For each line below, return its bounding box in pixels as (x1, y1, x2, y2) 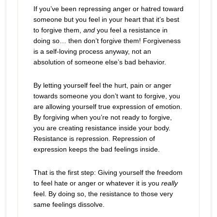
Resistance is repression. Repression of (33, 135, 155, 142)
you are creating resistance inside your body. (33, 124, 170, 132)
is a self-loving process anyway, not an (33, 47, 151, 55)
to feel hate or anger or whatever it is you (33, 179, 161, 187)
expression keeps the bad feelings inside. (33, 145, 160, 153)
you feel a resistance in (96, 26, 168, 34)
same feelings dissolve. (33, 201, 105, 208)
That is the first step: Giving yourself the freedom (33, 169, 183, 176)
